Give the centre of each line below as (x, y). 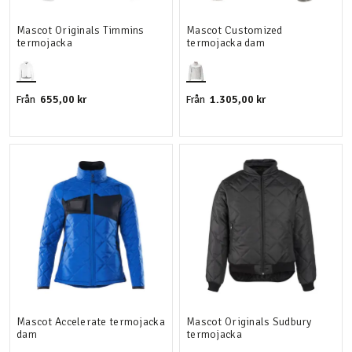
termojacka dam (225, 43)
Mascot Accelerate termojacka (91, 322)
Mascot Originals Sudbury (249, 322)
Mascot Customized (235, 30)
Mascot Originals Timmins (81, 30)
